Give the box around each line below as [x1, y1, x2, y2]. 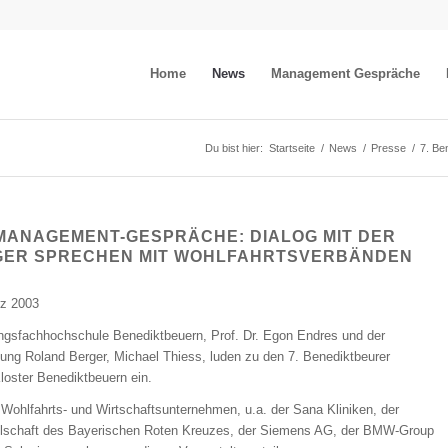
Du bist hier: [204, 142, 263, 154]
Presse [370, 142, 406, 154]
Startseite [268, 142, 315, 154]
